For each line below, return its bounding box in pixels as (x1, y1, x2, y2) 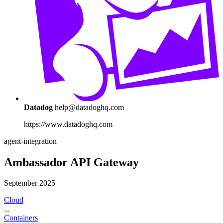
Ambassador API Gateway (4, 155, 139, 169)
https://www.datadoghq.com (24, 119, 112, 128)
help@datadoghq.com (55, 103, 124, 111)
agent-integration (4, 136, 57, 145)
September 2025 (4, 179, 55, 188)
